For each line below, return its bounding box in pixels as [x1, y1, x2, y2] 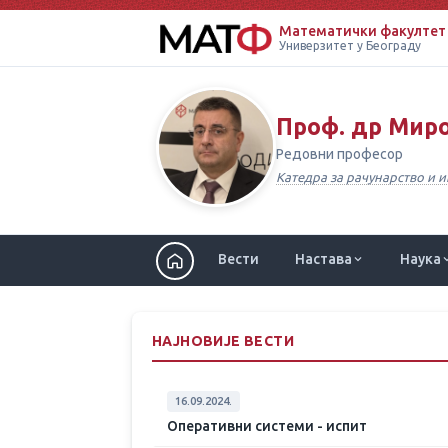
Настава [295, 251, 352, 267]
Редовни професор [276, 146, 403, 162]
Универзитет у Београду [278, 39, 421, 52]
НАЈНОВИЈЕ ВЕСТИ [152, 333, 294, 349]
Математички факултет [278, 23, 446, 39]
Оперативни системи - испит [167, 418, 367, 434]
